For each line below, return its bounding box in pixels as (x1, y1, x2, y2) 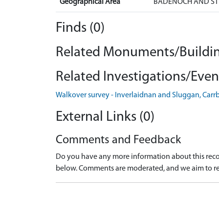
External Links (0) (56, 109, 154, 124)
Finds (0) (56, 21, 105, 35)
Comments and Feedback (56, 134, 181, 146)
